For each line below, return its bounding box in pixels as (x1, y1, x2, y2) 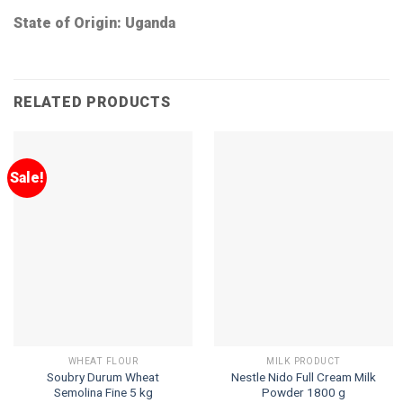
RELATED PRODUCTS (13, 94, 171, 112)
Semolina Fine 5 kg (53, 384, 153, 399)
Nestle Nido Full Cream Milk (231, 369, 376, 384)
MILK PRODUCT (266, 355, 341, 366)
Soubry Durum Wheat (47, 369, 159, 384)
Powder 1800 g (262, 384, 345, 399)
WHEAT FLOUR (67, 355, 139, 366)
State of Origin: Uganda (13, 13, 175, 31)
